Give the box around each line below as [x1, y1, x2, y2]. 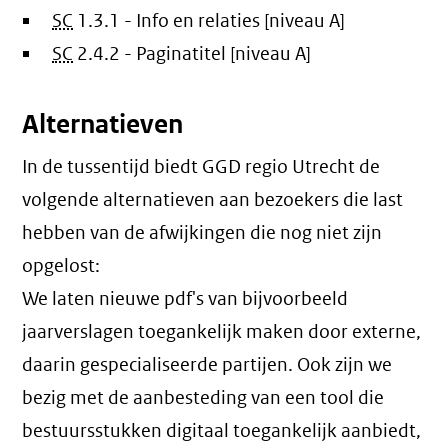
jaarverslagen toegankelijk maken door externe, [22, 320, 422, 344]
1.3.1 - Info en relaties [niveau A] [77, 9, 346, 33]
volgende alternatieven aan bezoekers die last [22, 188, 404, 212]
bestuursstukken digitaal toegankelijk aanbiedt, [22, 419, 422, 443]
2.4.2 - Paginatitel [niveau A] [77, 42, 312, 66]
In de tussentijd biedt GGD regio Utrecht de [22, 155, 381, 179]
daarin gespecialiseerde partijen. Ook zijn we [22, 353, 393, 377]
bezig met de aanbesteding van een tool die [22, 386, 385, 410]
